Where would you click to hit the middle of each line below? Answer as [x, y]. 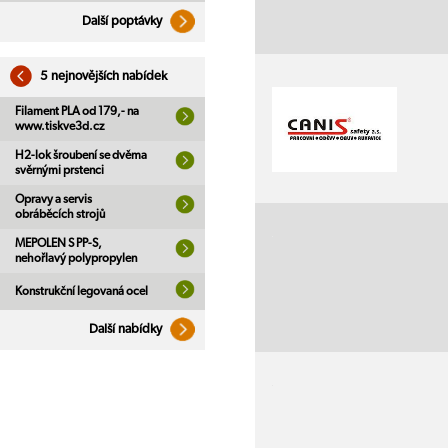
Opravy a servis [53, 199]
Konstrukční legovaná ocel [81, 291]
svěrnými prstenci [59, 170]
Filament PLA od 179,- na [77, 111]
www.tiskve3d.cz [59, 126]
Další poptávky [123, 21]
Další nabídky [127, 329]
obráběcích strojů [60, 214]
